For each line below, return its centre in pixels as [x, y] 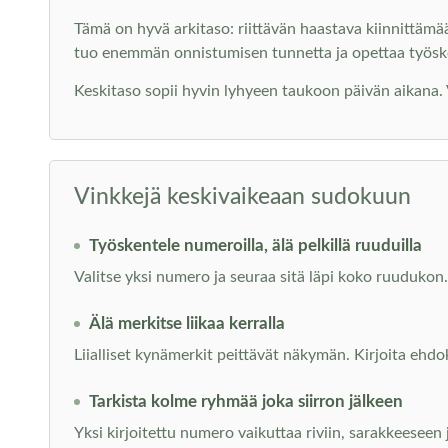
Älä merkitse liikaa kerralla [186, 323]
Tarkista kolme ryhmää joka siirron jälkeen [245, 401]
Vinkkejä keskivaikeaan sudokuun [242, 196]
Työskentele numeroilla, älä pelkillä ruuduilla [255, 245]
